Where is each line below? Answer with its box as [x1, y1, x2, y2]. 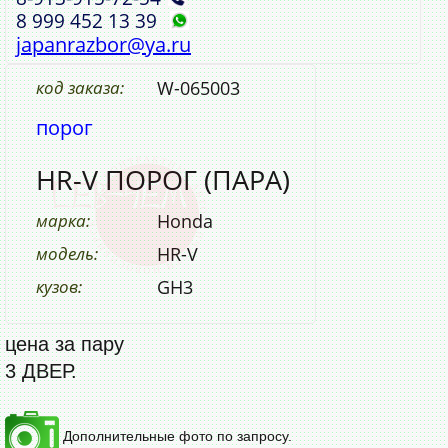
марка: [36, 208, 90, 232]
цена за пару [5, 332, 124, 355]
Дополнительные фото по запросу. [59, 427, 292, 444]
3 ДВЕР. [5, 359, 77, 382]
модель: [36, 241, 98, 265]
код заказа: [36, 75, 124, 99]
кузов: [36, 274, 82, 298]
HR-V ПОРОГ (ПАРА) [36, 160, 290, 198]
